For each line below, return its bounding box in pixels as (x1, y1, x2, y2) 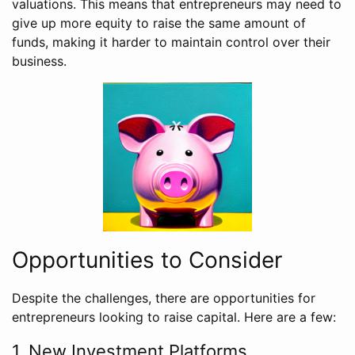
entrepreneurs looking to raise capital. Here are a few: (12, 309, 336, 326)
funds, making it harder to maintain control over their (12, 34, 330, 51)
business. (12, 53, 67, 70)
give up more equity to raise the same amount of (12, 15, 306, 32)
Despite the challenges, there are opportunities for (12, 290, 315, 307)
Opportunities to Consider (12, 246, 282, 274)
